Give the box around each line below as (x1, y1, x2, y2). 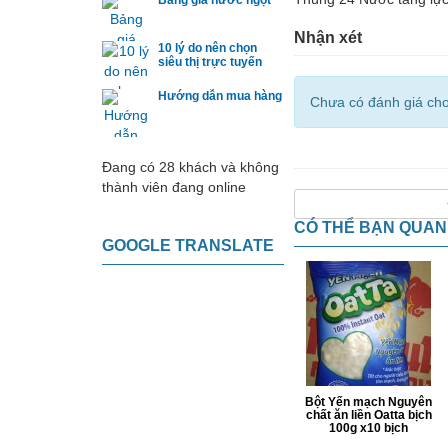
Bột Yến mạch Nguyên (305, 395, 433, 410)
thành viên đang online (102, 179, 246, 195)
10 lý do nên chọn (158, 41, 257, 55)
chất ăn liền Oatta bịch (305, 408, 432, 423)
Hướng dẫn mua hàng (158, 89, 282, 103)
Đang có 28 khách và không (102, 159, 279, 175)
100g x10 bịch (329, 421, 409, 436)
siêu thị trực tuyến (158, 55, 262, 69)
